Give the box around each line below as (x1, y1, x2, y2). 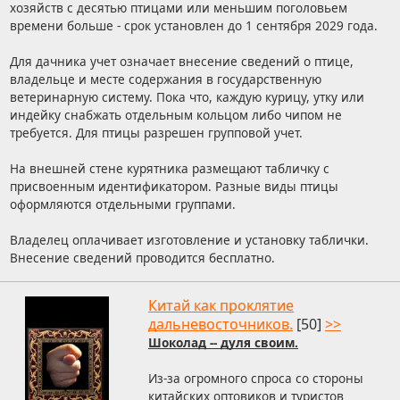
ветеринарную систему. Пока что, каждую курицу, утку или (9, 88, 364, 106)
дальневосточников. (148, 314, 293, 335)
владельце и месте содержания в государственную (9, 71, 321, 88)
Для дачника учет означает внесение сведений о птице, (9, 53, 354, 71)
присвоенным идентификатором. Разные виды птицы (9, 178, 338, 196)
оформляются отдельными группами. (9, 196, 236, 213)
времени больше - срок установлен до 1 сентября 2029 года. (9, 17, 378, 35)
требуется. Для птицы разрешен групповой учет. (9, 124, 303, 142)
